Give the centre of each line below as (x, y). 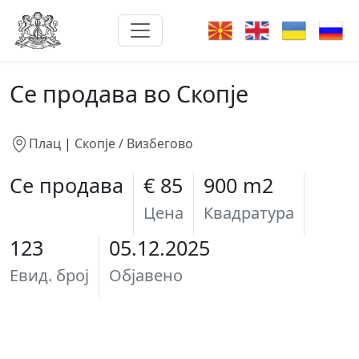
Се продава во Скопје (129, 93)
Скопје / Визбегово (134, 143)
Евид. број (49, 275)
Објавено (146, 275)
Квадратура (249, 212)
